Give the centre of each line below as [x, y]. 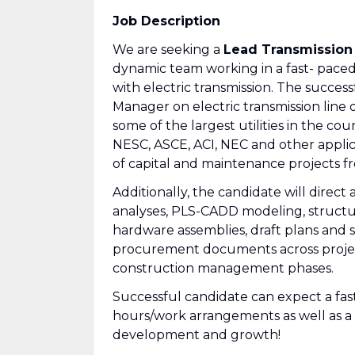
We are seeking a [168, 50]
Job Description [166, 21]
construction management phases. [223, 268]
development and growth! [197, 335]
